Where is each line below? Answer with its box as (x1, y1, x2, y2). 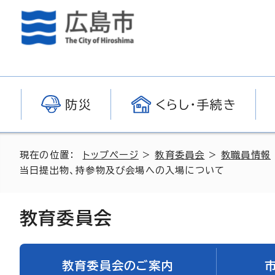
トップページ (82, 150, 139, 160)
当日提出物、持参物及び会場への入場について (20, 166, 225, 175)
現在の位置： (20, 150, 83, 160)
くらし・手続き (155, 98, 237, 110)
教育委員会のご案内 (62, 259, 174, 271)
